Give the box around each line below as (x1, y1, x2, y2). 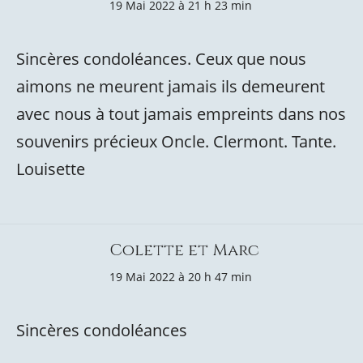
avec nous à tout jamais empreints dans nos (16, 103, 346, 125)
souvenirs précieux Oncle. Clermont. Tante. (16, 130, 336, 152)
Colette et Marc (109, 239, 259, 261)
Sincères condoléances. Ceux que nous (16, 48, 306, 70)
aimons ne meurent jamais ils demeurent (16, 75, 325, 97)
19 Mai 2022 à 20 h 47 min (109, 269, 252, 284)
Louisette (16, 158, 85, 180)
